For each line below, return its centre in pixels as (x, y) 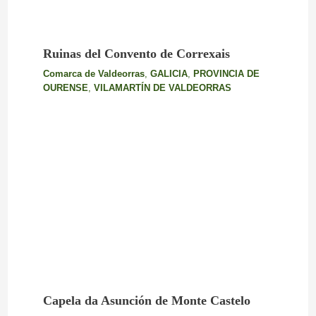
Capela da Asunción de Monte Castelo (146, 301)
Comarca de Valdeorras (93, 73)
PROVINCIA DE (226, 73)
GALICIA (169, 73)
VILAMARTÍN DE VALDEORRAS (162, 87)
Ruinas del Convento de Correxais (136, 53)
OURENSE (65, 87)
